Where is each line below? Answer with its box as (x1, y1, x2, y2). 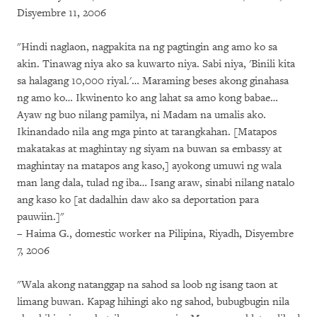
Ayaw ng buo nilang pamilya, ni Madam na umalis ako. (17, 108, 266, 122)
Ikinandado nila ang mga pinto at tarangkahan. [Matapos (17, 125, 277, 139)
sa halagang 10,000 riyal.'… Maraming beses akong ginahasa (17, 74, 289, 88)
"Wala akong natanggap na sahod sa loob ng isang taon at (17, 278, 277, 292)
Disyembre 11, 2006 (17, 6, 106, 20)
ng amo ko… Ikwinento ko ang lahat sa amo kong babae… (17, 91, 278, 105)
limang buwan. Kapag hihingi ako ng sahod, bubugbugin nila (17, 295, 289, 309)
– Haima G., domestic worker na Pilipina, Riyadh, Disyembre (17, 227, 294, 241)
